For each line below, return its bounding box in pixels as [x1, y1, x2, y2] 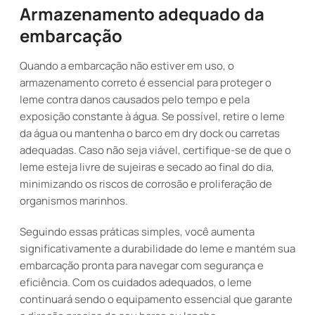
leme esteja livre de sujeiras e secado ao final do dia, [20, 160, 274, 174]
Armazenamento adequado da [20, 2, 264, 25]
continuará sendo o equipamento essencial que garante [20, 292, 292, 307]
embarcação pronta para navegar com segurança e [20, 258, 264, 273]
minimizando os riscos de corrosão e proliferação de [20, 176, 272, 191]
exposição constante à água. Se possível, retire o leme [20, 109, 285, 124]
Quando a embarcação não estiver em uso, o [20, 58, 234, 73]
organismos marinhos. [20, 193, 128, 208]
